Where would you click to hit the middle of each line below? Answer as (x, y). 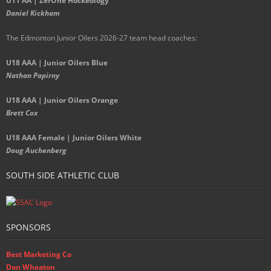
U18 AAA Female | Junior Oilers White (74, 138)
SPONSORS (28, 227)
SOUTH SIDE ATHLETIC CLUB (63, 175)
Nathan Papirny (33, 76)
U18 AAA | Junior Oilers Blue (57, 63)
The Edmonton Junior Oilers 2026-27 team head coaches (101, 38)
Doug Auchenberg (36, 151)
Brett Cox (22, 113)
